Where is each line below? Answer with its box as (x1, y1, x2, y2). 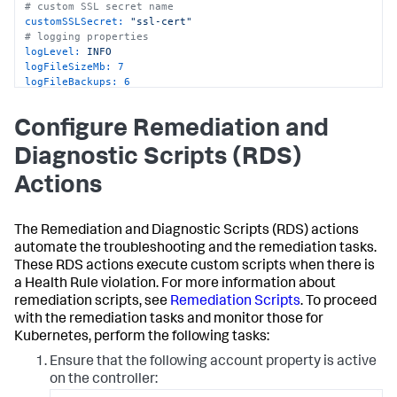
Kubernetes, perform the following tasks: (14, 331, 269, 346)
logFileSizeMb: (25, 59, 113, 73)
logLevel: (25, 44, 82, 58)
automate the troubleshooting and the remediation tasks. (14, 242, 377, 257)
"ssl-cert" (130, 14, 193, 27)
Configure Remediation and (14, 118, 329, 144)
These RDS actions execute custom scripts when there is (14, 260, 375, 275)
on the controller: (50, 373, 158, 388)
